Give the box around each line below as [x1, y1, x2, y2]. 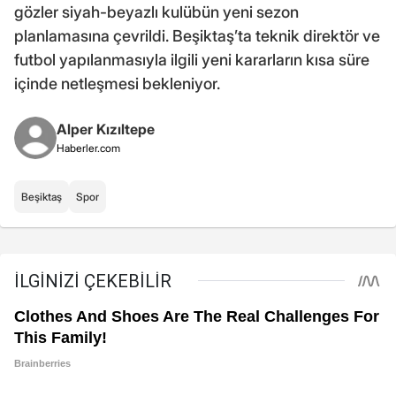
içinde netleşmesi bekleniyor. [14, 74, 220, 94]
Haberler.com [57, 141, 120, 156]
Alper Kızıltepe [57, 120, 155, 139]
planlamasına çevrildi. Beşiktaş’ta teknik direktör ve [14, 27, 380, 46]
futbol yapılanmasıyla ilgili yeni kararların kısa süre [14, 50, 369, 70]
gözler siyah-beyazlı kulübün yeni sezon [14, 3, 299, 22]
